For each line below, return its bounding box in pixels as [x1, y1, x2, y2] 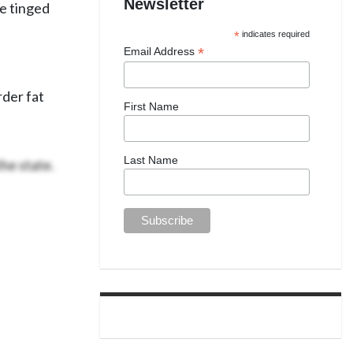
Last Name [124, 154, 178, 167]
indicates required [240, 28, 310, 39]
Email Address [124, 44, 198, 58]
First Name [124, 100, 179, 113]
